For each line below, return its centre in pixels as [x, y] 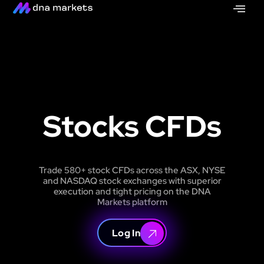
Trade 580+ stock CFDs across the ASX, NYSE [132, 171]
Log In [126, 233]
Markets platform [132, 202]
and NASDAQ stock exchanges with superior [132, 181]
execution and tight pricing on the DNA [132, 192]
